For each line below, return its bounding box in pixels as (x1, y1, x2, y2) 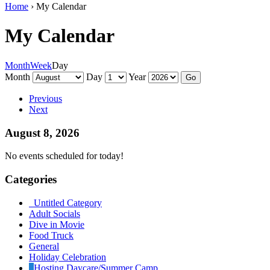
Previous (29, 93, 62, 104)
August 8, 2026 (5, 126, 80, 139)
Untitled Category (34, 197, 102, 208)
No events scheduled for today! (5, 151, 124, 162)
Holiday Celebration (29, 251, 106, 262)
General (29, 240, 59, 251)
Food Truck (29, 230, 74, 240)
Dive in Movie (29, 219, 84, 230)
